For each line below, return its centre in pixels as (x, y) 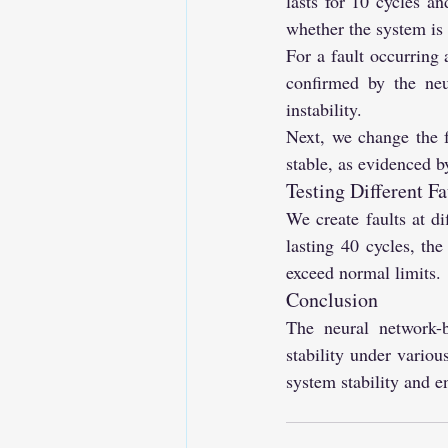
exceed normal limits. (363, 272)
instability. (324, 109)
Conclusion (332, 300)
